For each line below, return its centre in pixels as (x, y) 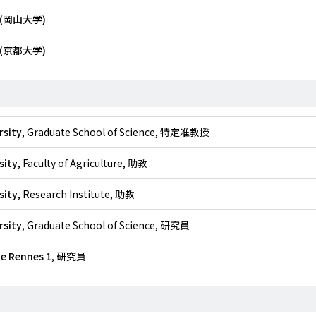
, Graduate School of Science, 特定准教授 (116, 132)
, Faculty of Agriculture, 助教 (83, 163)
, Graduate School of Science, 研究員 (106, 225)
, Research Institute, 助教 (76, 194)
